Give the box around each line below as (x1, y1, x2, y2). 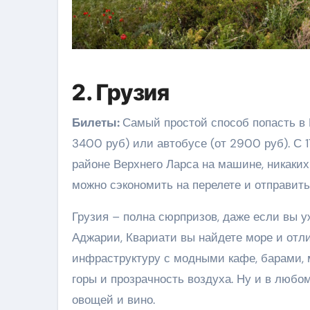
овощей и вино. (72, 291, 155, 307)
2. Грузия (72, 78, 170, 106)
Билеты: (72, 114, 122, 130)
